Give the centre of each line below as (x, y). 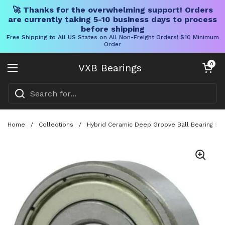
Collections (56, 124)
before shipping (113, 29)
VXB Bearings (110, 68)
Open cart (211, 64)
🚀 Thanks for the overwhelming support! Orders (113, 10)
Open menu (36, 74)
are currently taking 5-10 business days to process (113, 19)
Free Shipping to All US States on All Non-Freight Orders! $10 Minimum (113, 37)
